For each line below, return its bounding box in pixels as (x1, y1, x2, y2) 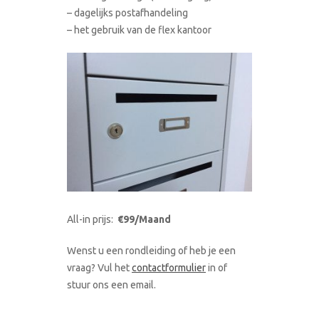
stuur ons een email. (67, 278, 156, 291)
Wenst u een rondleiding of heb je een (67, 244, 236, 256)
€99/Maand (117, 213, 171, 225)
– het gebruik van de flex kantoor (67, 23, 211, 36)
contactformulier (132, 261, 206, 273)
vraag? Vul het (67, 261, 132, 273)
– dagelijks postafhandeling (67, 6, 188, 19)
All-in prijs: (67, 213, 117, 225)
